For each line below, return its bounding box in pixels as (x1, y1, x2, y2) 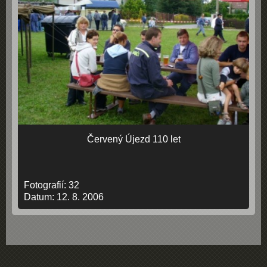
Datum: (24, 192, 57, 202)
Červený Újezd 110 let (86, 134, 181, 144)
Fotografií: (24, 180, 69, 190)
